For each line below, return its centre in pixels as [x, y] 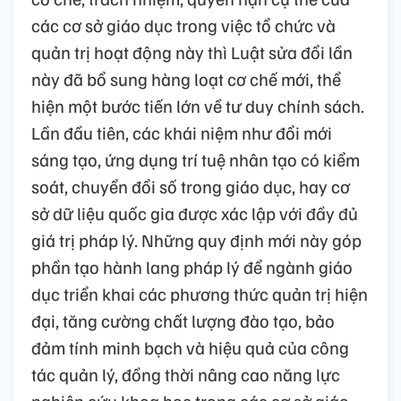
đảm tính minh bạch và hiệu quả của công [190, 347]
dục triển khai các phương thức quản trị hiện [200, 293]
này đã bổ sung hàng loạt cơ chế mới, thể [186, 78]
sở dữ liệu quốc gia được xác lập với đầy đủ [195, 213]
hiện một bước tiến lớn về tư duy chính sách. [198, 105]
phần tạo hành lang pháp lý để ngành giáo [192, 266]
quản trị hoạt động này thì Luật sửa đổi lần [192, 51]
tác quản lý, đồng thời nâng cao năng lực [186, 374]
